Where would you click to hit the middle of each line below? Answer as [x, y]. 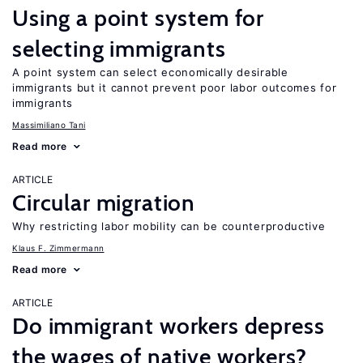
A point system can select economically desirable [150, 72]
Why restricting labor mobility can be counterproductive [169, 226]
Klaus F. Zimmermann [58, 248]
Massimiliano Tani [49, 125]
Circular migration [104, 203]
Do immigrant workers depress [169, 326]
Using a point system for [139, 18]
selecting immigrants [119, 49]
